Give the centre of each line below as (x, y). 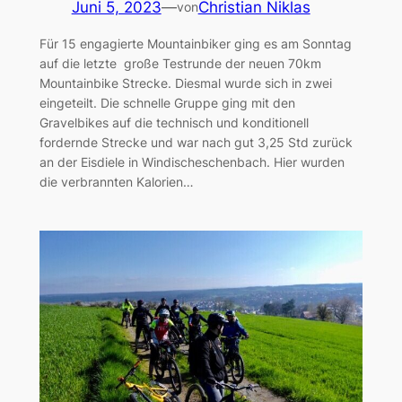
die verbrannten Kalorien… (116, 181)
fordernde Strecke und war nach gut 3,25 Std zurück (196, 142)
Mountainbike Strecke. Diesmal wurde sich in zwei (185, 83)
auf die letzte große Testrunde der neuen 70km (180, 63)
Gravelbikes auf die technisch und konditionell (174, 122)
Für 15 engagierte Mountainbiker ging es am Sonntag (195, 43)
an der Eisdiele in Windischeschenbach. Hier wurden (192, 162)
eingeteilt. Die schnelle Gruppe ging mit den (167, 102)
